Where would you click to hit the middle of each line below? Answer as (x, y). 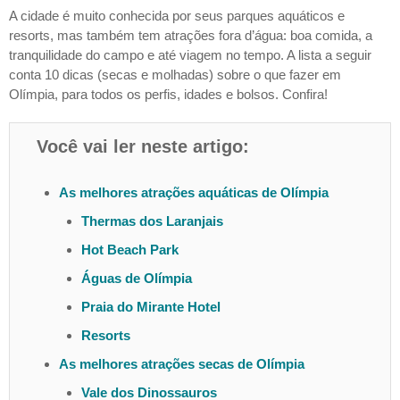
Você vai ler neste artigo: (143, 147)
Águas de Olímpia (137, 279)
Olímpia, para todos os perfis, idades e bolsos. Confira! (168, 95)
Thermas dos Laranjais (152, 221)
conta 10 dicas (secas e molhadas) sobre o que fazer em (175, 75)
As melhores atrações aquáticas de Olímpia (194, 193)
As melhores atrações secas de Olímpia (182, 364)
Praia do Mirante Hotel (151, 307)
